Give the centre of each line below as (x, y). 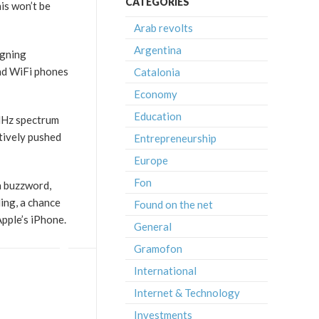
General (153, 226)
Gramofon (158, 249)
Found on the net (173, 204)
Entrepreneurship (175, 138)
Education (158, 116)
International (165, 271)
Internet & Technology (187, 293)
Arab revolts (163, 28)
